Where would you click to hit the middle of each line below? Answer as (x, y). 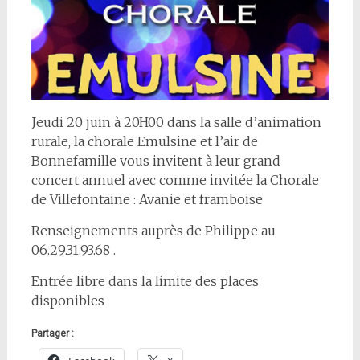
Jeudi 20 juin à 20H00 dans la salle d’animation (176, 122)
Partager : (52, 333)
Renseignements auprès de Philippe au (153, 231)
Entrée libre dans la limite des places (145, 281)
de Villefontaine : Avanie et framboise (147, 199)
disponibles (67, 301)
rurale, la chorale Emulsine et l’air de (144, 141)
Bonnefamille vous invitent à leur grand (155, 161)
